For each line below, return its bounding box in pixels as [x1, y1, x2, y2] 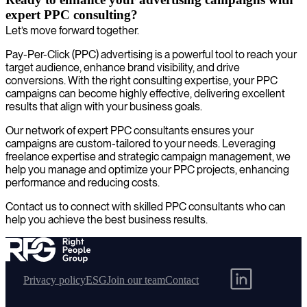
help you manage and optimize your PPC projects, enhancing [5, 162, 289, 176]
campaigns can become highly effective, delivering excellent [5, 86, 285, 100]
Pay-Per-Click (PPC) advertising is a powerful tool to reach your [5, 47, 297, 61]
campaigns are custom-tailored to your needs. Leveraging [5, 136, 275, 150]
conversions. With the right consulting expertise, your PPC [5, 73, 278, 87]
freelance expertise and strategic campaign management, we [5, 149, 291, 163]
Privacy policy [23, 273, 86, 286]
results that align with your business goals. [5, 99, 202, 113]
